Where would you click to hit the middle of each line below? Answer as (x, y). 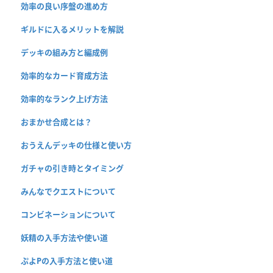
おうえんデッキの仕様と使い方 (76, 145)
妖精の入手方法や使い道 (64, 238)
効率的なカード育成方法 (64, 76)
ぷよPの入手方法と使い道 (67, 261)
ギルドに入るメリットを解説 (72, 30)
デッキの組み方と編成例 (64, 53)
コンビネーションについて (68, 215)
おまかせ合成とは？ (56, 122)
